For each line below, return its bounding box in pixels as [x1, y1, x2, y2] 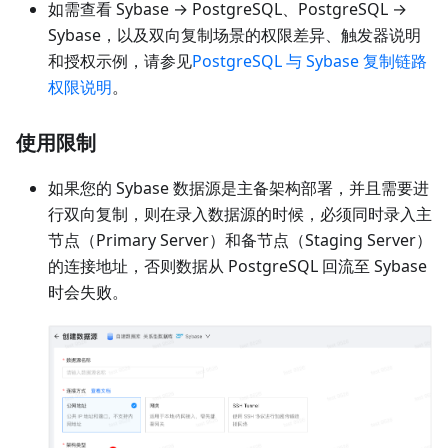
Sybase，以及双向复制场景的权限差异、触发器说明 [48, 24, 421, 47]
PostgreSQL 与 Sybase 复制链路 [192, 50, 427, 73]
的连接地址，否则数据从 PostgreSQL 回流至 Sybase [48, 255, 427, 278]
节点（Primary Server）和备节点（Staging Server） [48, 229, 432, 252]
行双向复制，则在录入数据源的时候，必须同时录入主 [48, 203, 432, 226]
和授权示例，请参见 [48, 50, 192, 73]
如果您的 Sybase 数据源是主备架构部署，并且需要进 [48, 177, 429, 200]
